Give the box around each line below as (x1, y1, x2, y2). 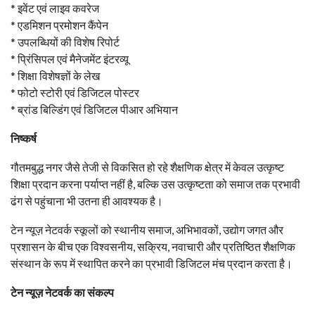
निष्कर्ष (11, 131, 37, 146)
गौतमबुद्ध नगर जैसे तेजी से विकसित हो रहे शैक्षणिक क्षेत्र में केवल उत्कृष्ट (11, 160, 284, 174)
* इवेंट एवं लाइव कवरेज (11, 1, 99, 15)
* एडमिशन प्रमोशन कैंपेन (11, 18, 108, 32)
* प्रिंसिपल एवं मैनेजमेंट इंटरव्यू (11, 52, 129, 66)
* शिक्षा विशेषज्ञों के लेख (11, 69, 100, 83)
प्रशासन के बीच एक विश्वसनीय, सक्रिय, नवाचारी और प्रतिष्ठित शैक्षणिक (11, 240, 295, 254)
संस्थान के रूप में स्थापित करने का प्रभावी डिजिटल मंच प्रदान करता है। (11, 257, 292, 271)
